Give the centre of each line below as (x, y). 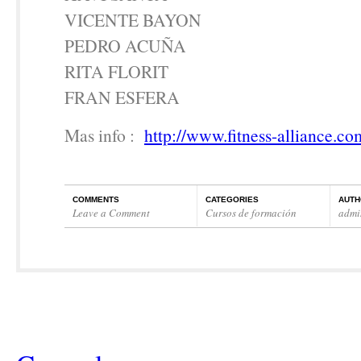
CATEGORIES (232, 199)
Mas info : (104, 135)
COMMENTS (96, 199)
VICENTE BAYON (133, 20)
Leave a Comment (111, 213)
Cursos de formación (251, 213)
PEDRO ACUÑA (125, 46)
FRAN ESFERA (122, 97)
